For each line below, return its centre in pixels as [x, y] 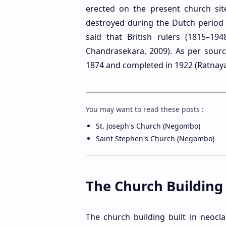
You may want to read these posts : [145, 109]
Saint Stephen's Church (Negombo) [155, 139]
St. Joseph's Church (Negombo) [148, 126]
